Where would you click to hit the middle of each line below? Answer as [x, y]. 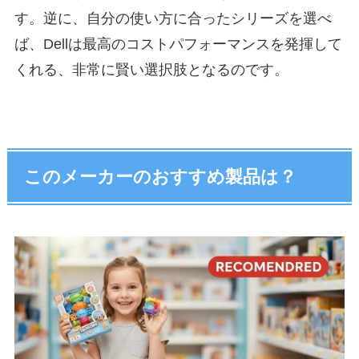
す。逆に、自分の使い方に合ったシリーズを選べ [173, 19]
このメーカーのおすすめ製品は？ [161, 177]
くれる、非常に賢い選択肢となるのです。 [151, 70]
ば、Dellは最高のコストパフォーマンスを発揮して [178, 44]
